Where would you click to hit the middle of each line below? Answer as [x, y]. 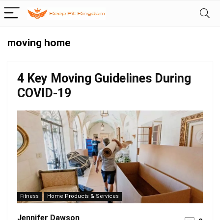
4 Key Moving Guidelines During [104, 78]
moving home [39, 43]
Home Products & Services [83, 196]
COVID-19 [44, 93]
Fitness [29, 196]
